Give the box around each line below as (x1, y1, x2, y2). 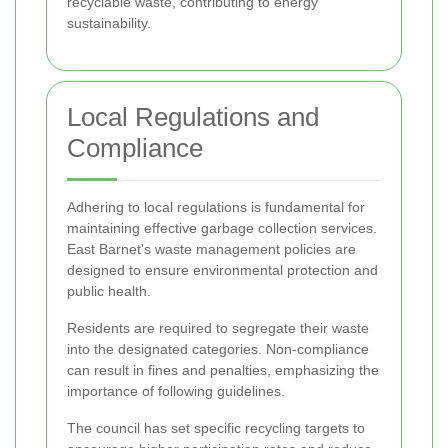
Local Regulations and (67, 102, 319, 133)
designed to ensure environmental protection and (67, 262, 378, 279)
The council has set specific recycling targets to (67, 420, 365, 437)
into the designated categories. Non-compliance (67, 341, 369, 358)
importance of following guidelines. (67, 383, 285, 400)
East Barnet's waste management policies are (67, 241, 356, 258)
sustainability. (67, 15, 151, 32)
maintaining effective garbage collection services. (67, 220, 377, 237)
